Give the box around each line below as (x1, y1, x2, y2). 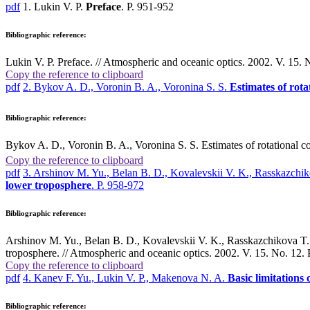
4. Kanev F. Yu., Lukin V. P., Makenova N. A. (23, 271, 228, 284)
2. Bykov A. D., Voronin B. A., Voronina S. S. (23, 80, 230, 93)
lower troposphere (6, 179, 91, 192)
